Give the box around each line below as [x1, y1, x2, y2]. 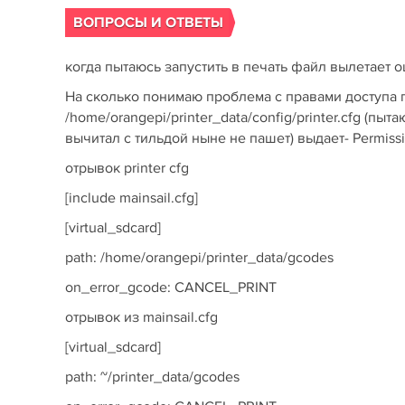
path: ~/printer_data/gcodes [65, 368, 240, 386]
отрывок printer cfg [65, 159, 189, 177]
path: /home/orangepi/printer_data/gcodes [65, 249, 334, 267]
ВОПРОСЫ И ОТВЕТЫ [73, 14, 223, 32]
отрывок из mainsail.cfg [65, 308, 218, 326]
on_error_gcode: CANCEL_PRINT [65, 278, 277, 297]
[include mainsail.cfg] [65, 189, 198, 207]
